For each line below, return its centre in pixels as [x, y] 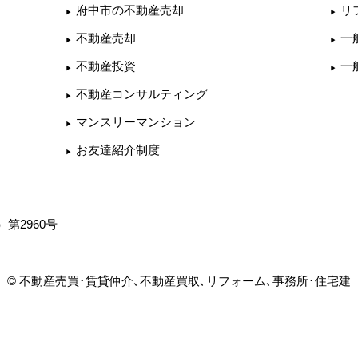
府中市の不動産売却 [130, 10]
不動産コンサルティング [142, 93]
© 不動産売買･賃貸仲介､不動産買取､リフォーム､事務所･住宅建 [179, 281]
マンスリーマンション [136, 121]
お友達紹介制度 [118, 149]
